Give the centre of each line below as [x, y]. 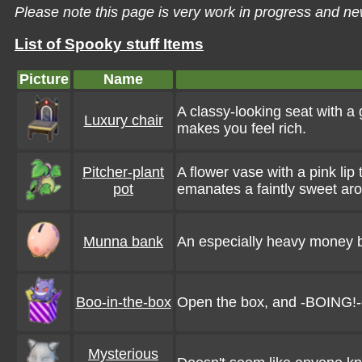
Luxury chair [123, 120]
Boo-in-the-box [123, 302]
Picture [44, 79]
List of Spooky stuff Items [109, 44]
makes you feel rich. [242, 128]
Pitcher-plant [123, 172]
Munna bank [123, 242]
